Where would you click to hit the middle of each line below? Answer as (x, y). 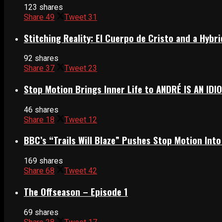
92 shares (41, 58)
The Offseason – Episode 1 (76, 191)
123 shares (43, 7)
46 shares (41, 110)
